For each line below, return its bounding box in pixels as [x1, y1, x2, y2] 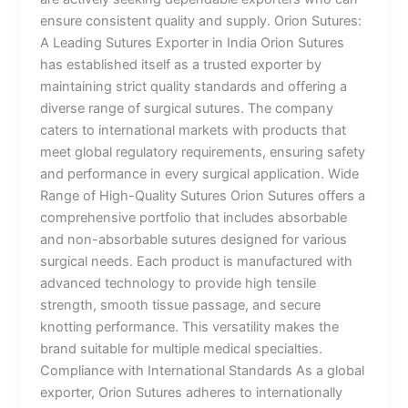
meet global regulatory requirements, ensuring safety [40, 143, 366, 160]
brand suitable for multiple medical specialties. [40, 340, 323, 357]
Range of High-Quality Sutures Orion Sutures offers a [40, 187, 366, 204]
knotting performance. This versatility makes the [40, 318, 340, 335]
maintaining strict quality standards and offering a [40, 77, 348, 95]
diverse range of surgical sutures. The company [40, 99, 334, 117]
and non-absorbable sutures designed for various [40, 230, 348, 248]
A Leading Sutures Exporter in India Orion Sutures [40, 34, 345, 51]
